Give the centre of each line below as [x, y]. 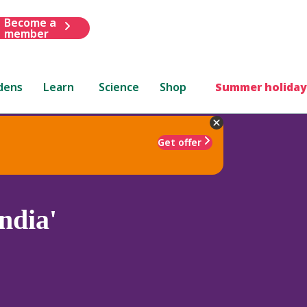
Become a [30, 22]
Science [119, 87]
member [26, 33]
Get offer [180, 142]
